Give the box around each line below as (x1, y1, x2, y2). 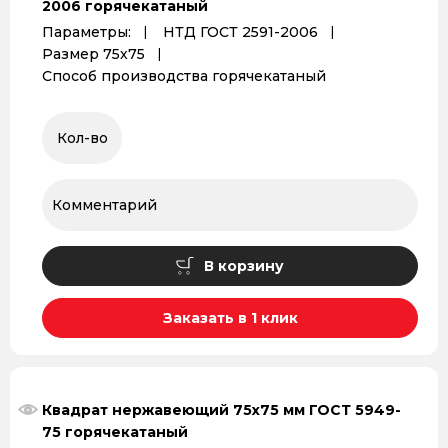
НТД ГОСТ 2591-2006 (163, 23, 318, 41)
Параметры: (42, 23, 131, 41)
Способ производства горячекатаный (42, 67, 326, 85)
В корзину (204, 257, 284, 275)
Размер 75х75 (42, 45, 145, 63)
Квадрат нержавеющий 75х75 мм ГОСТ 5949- (42, 401, 401, 419)
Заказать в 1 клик (162, 309, 298, 327)
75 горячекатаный (42, 423, 188, 441)
